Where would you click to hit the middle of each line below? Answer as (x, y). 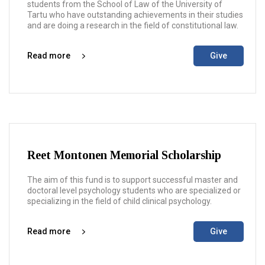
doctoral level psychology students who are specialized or (134, 190)
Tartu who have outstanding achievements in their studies (135, 15)
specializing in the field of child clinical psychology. (119, 201)
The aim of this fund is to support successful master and (132, 180)
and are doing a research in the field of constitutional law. (133, 25)
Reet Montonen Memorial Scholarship (124, 155)
